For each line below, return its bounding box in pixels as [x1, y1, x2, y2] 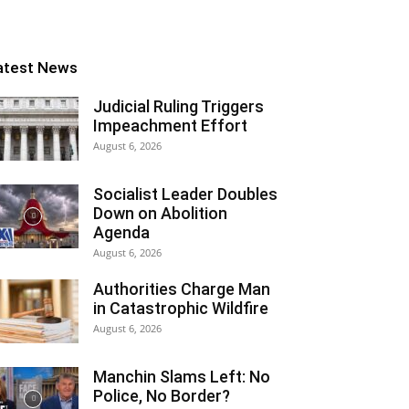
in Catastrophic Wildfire [93, 299, 268, 318]
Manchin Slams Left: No [93, 367, 270, 386]
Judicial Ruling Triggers [93, 97, 264, 116]
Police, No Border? [93, 386, 230, 405]
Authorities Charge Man [93, 279, 270, 299]
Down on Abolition [93, 204, 227, 223]
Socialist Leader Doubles [93, 184, 278, 204]
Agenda [93, 223, 150, 242]
